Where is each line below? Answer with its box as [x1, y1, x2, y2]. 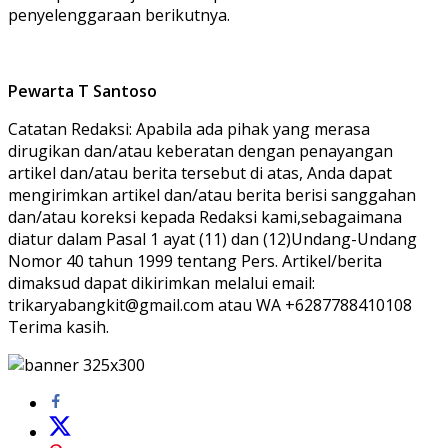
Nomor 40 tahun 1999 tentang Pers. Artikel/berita [8, 249, 382, 272]
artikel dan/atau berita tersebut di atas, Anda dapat [8, 161, 392, 184]
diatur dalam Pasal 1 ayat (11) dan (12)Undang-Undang [8, 227, 417, 250]
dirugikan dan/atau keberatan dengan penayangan [8, 139, 393, 162]
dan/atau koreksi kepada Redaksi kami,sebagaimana [8, 205, 402, 228]
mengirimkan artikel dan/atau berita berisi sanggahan [8, 183, 416, 206]
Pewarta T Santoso [8, 79, 157, 102]
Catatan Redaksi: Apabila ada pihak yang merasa [8, 117, 370, 140]
